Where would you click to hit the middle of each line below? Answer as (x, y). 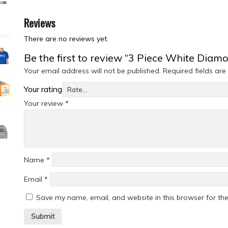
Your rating (43, 89)
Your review (45, 103)
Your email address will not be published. (92, 70)
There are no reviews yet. (66, 38)
